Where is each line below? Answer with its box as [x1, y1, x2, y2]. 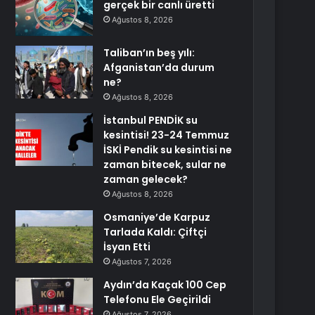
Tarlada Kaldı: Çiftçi [103, 225, 207, 239]
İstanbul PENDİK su [103, 113, 198, 127]
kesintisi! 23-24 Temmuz [103, 128, 230, 142]
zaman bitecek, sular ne [103, 157, 227, 172]
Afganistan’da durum [103, 60, 215, 75]
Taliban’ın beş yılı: [103, 46, 195, 60]
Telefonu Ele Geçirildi [103, 292, 212, 307]
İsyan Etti [103, 240, 151, 254]
